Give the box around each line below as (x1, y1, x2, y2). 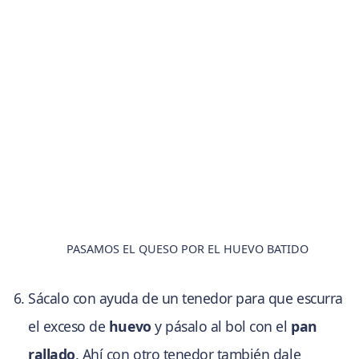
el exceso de (28, 317, 109, 337)
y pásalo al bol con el (151, 317, 292, 337)
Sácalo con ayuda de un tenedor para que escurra (28, 288, 343, 309)
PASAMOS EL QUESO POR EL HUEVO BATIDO (66, 241, 309, 257)
